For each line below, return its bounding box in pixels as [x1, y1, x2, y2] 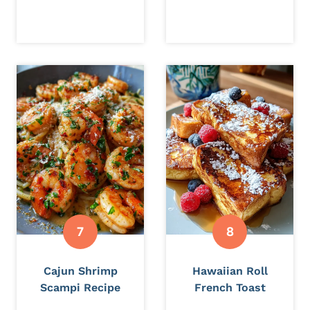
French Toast [194, 280, 266, 294]
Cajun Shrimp [43, 264, 118, 277]
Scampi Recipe [40, 280, 120, 294]
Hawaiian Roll [192, 264, 268, 277]
